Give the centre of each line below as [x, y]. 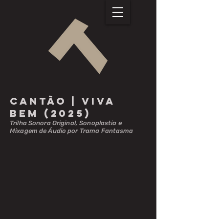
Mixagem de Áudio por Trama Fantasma [72, 131]
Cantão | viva [62, 101]
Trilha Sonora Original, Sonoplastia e [66, 123]
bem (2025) [50, 113]
